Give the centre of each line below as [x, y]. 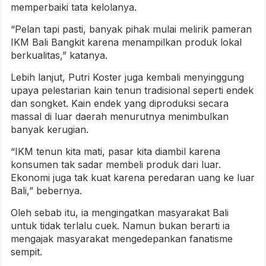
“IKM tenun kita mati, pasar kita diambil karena [115, 151]
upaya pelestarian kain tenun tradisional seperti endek [132, 90]
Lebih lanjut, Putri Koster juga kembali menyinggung [127, 77]
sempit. [26, 252]
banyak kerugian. [50, 129]
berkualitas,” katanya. [61, 55]
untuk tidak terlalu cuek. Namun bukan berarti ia [120, 226]
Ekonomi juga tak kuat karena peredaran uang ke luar [133, 178]
